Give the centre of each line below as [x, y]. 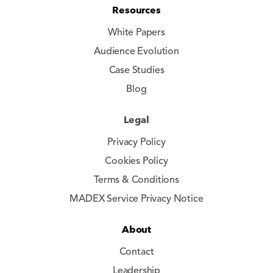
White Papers [136, 33]
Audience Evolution [136, 52]
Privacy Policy [136, 143]
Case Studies [136, 71]
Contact [136, 252]
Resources [136, 10]
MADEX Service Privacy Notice [136, 199]
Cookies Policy [136, 161]
